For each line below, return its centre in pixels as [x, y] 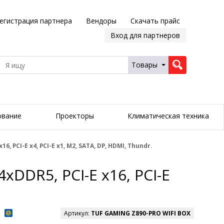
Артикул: [77, 213]
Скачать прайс [155, 21]
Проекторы [74, 116]
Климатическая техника [168, 116]
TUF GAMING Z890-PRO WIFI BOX [141, 213]
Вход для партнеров [145, 35]
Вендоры [101, 21]
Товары [144, 65]
